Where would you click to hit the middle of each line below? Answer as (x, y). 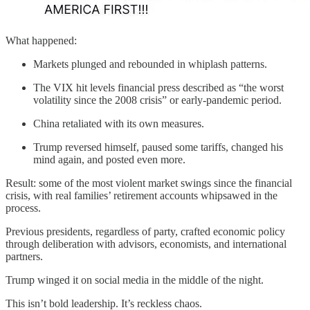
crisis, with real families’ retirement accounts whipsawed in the (142, 196)
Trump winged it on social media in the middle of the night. (135, 280)
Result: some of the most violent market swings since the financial (149, 183)
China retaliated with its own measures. (119, 124)
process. (23, 208)
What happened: (41, 41)
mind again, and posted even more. (109, 160)
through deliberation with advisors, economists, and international (146, 244)
